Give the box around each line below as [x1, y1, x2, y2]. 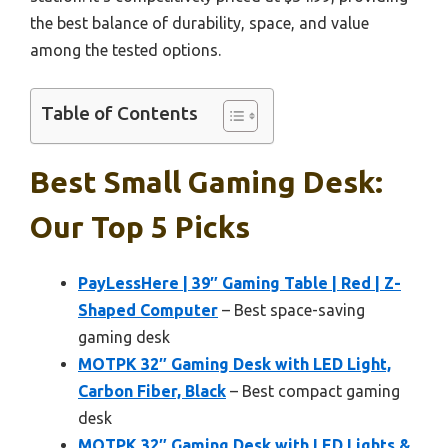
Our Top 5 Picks [30, 209, 250, 244]
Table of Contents [41, 102, 198, 125]
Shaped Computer [78, 300, 218, 319]
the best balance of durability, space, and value [30, 13, 369, 32]
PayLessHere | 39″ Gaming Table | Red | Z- [78, 273, 401, 292]
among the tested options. [30, 40, 221, 59]
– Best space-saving [218, 300, 365, 319]
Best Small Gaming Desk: [30, 164, 383, 199]
